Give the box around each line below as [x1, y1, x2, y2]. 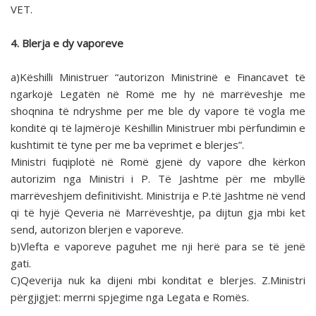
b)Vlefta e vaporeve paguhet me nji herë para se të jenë [11, 239, 305, 254]
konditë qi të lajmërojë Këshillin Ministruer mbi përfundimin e [11, 121, 305, 135]
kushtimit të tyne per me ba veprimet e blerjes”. [11, 138, 244, 152]
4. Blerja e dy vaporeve [11, 36, 123, 51]
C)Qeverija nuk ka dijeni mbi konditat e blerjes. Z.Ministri [11, 273, 305, 288]
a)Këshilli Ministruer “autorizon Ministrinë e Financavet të [11, 70, 305, 85]
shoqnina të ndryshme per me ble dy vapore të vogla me [11, 104, 305, 119]
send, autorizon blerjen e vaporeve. [11, 222, 183, 237]
